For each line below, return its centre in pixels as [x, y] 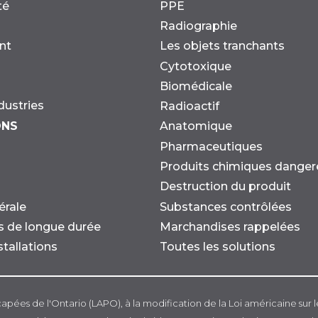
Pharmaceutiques [211, 146]
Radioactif [190, 106]
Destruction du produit [225, 187]
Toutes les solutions [218, 247]
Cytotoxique [196, 66]
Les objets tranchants [222, 46]
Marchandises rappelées [230, 227]
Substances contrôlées [226, 207]
